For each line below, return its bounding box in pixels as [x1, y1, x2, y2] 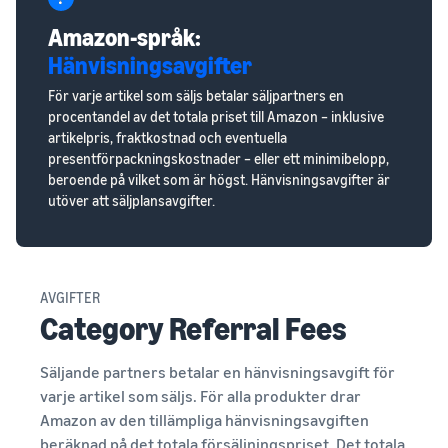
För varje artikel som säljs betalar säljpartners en [48, 87, 344, 105]
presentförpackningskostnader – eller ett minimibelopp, [48, 150, 389, 168]
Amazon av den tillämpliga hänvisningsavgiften [40, 410, 369, 431]
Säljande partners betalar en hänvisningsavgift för [40, 362, 395, 383]
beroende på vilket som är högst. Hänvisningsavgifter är [48, 171, 390, 189]
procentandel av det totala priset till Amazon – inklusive [48, 108, 384, 126]
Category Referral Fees [40, 309, 347, 348]
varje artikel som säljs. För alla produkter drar [40, 386, 361, 407]
